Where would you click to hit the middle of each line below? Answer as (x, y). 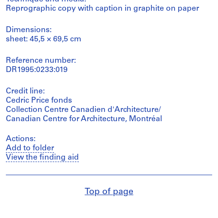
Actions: (21, 139)
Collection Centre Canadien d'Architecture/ (83, 110)
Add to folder (30, 149)
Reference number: (41, 61)
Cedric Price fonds (39, 101)
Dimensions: (29, 30)
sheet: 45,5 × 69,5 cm (44, 40)
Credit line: (25, 92)
